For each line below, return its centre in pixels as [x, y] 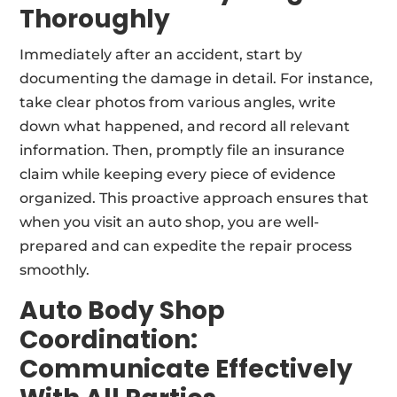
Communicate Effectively [187, 369]
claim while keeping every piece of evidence [178, 174]
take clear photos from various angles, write [178, 102]
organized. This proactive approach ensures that [195, 198]
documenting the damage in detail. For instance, [197, 78]
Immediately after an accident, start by [161, 54]
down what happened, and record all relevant [185, 126]
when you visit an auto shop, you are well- [170, 222]
